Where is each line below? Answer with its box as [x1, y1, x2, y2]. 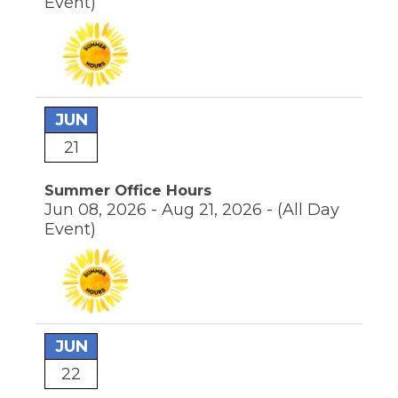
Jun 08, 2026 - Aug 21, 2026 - [44, 200, 277, 220]
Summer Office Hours [44, 181, 211, 200]
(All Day [277, 200, 339, 220]
